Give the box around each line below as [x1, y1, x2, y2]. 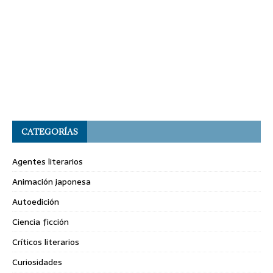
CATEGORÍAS [21, 126, 78, 137]
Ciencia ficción [12, 214, 69, 229]
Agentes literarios [12, 154, 83, 168]
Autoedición [12, 194, 59, 208]
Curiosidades [12, 255, 62, 269]
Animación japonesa [12, 174, 91, 188]
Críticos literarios [12, 235, 79, 249]
